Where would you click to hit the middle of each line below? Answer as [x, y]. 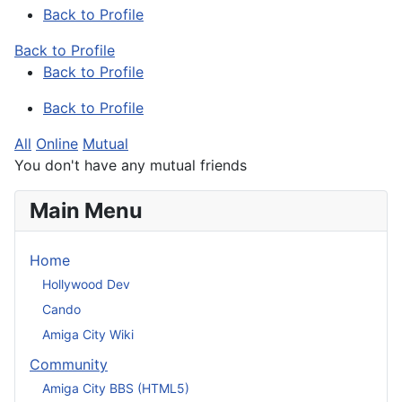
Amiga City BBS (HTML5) [116, 388]
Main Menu [86, 211]
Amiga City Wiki [88, 334]
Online [57, 144]
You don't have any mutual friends [131, 166]
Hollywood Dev [86, 284]
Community [69, 365]
